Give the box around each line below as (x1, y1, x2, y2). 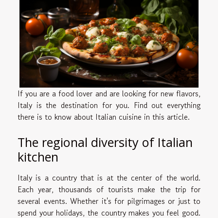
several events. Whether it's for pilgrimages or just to (18, 195, 200, 207)
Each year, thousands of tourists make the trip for (18, 183, 200, 195)
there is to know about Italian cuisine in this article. (18, 110, 190, 123)
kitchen (18, 148, 58, 165)
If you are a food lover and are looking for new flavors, (18, 87, 200, 99)
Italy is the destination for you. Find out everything (18, 99, 200, 111)
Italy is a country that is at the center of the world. (18, 171, 200, 183)
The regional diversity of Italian (18, 133, 193, 150)
